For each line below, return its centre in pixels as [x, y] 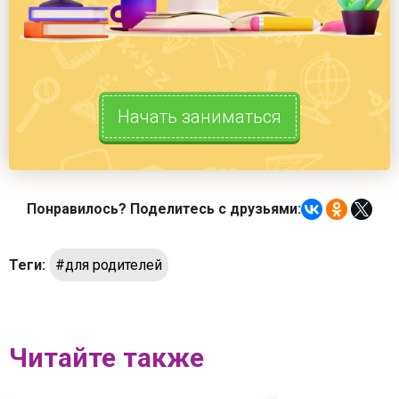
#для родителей [109, 265]
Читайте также [106, 357]
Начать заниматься [199, 117]
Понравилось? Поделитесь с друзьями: [164, 209]
